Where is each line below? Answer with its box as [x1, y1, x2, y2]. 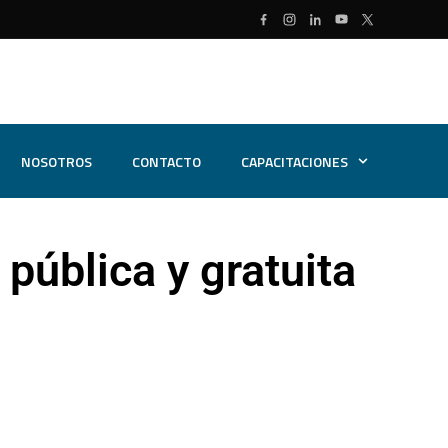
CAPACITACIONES [241, 150, 349, 172]
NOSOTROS [21, 150, 93, 172]
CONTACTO [132, 150, 202, 172]
